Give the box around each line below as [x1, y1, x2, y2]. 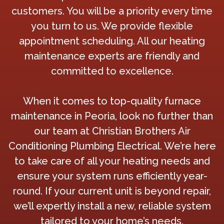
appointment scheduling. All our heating [19, 35, 205, 47]
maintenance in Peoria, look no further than [11, 110, 213, 122]
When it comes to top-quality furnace [23, 95, 201, 107]
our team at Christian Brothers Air [33, 125, 190, 137]
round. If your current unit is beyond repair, [13, 185, 211, 197]
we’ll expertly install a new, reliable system [13, 200, 211, 212]
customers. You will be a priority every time [11, 5, 212, 17]
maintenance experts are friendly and [24, 50, 199, 62]
